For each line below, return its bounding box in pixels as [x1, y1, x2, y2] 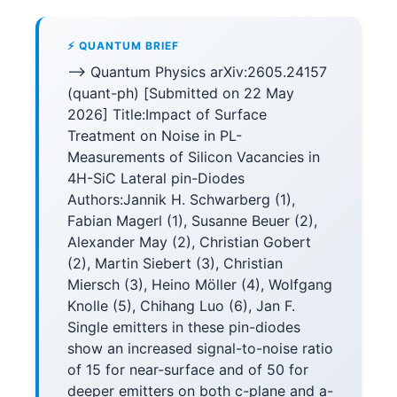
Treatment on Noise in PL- [67, 127, 242, 144]
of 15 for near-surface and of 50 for [67, 361, 308, 378]
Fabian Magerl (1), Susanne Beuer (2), [67, 212, 317, 230]
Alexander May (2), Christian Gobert [67, 233, 311, 251]
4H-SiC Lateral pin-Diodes [67, 169, 245, 187]
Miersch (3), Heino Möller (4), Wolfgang [67, 276, 332, 293]
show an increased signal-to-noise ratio [67, 339, 333, 357]
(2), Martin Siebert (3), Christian [67, 254, 283, 272]
